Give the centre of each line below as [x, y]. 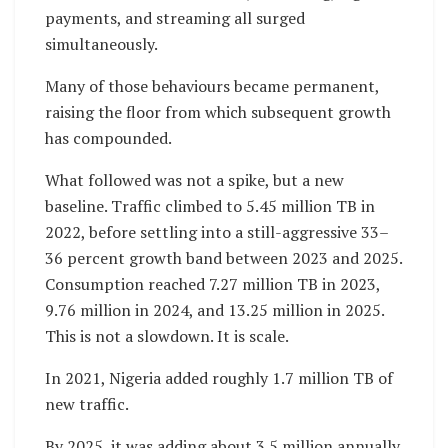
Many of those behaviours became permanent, [212, 86]
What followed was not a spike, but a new [194, 180]
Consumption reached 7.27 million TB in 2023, [212, 284]
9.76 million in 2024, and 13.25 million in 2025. [214, 310]
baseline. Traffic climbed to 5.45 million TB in [210, 206]
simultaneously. [101, 44]
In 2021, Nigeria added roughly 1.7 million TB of [219, 378]
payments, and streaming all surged [175, 18]
